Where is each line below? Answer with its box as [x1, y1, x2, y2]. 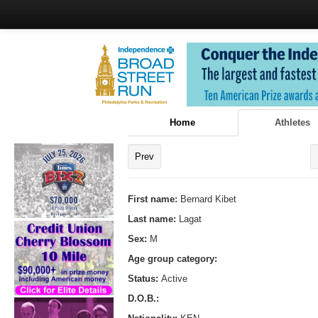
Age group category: [128, 253, 217, 264]
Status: [128, 273, 161, 284]
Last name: [128, 213, 179, 224]
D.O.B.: [128, 292, 159, 304]
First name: [128, 193, 180, 204]
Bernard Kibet [180, 193, 236, 204]
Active [161, 273, 187, 284]
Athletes [274, 116, 310, 128]
